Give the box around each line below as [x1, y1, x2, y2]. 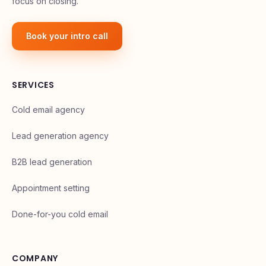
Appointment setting [12, 182, 90, 193]
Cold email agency [12, 104, 85, 115]
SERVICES [12, 78, 55, 91]
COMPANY [12, 252, 58, 264]
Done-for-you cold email [12, 208, 108, 219]
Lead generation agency [12, 130, 109, 141]
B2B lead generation [12, 156, 92, 167]
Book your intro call [26, 30, 108, 41]
